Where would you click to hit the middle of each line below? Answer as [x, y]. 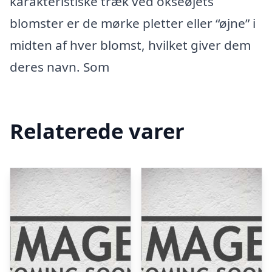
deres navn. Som [59, 67]
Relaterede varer [97, 131]
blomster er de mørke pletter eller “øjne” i [133, 23]
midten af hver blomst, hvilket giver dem [130, 45]
